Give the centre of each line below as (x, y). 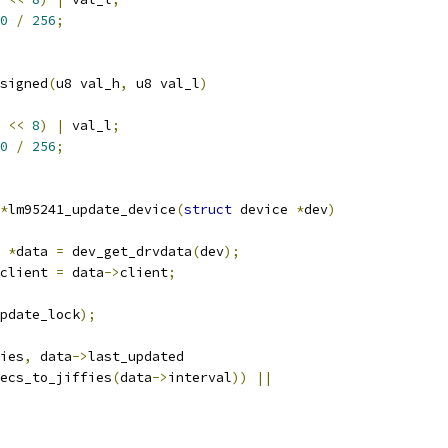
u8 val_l (164, 83)
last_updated (136, 356)
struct (208, 209)
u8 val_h (88, 83)
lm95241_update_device (92, 209)
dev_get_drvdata (128, 251)
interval (200, 377)
